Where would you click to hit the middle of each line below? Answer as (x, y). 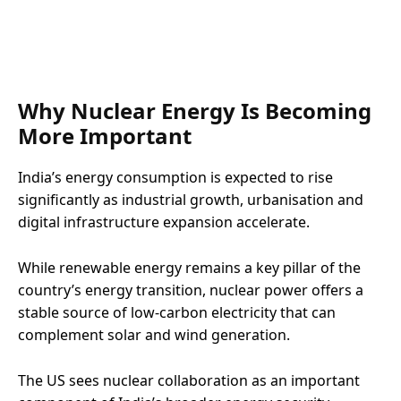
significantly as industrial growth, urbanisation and (191, 199)
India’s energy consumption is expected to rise (175, 177)
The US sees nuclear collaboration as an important (189, 380)
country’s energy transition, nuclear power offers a (191, 290)
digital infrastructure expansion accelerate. (164, 222)
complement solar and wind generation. (154, 334)
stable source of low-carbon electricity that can (177, 312)
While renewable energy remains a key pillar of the (189, 267)
